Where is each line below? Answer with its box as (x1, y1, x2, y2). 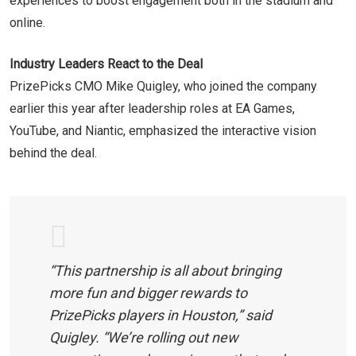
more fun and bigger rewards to (49, 284, 247, 301)
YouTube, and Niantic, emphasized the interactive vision (10, 122, 316, 138)
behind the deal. (10, 145, 97, 161)
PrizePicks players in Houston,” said (49, 306, 272, 323)
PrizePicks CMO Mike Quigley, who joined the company (10, 78, 317, 94)
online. (10, 14, 45, 30)
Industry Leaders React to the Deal (10, 56, 203, 72)
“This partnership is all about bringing (49, 261, 281, 279)
